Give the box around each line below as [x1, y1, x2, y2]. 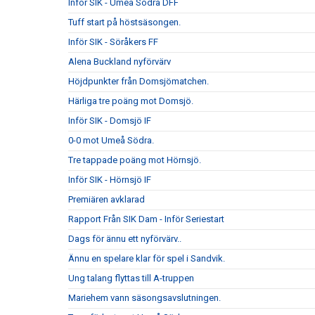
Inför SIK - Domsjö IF [68, 115, 151, 126]
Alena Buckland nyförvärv [68, 56, 171, 67]
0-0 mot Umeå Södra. [68, 135, 154, 146]
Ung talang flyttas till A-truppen [68, 273, 194, 283]
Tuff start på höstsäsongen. [68, 17, 181, 27]
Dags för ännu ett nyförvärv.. [68, 233, 181, 244]
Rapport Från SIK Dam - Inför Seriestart [68, 214, 224, 224]
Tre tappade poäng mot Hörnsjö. [68, 155, 201, 165]
